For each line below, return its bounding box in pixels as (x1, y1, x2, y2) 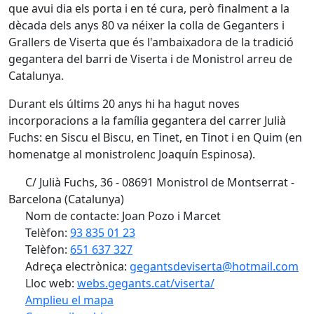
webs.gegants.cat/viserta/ (77, 275, 214, 291)
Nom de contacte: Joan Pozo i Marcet (22, 208, 221, 224)
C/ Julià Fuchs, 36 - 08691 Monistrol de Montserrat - (22, 175, 294, 190)
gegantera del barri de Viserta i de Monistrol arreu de (8, 51, 292, 67)
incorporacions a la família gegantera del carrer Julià (8, 113, 286, 128)
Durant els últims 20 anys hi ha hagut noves (8, 96, 240, 111)
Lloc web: (22, 275, 77, 291)
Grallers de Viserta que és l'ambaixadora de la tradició (8, 34, 294, 50)
